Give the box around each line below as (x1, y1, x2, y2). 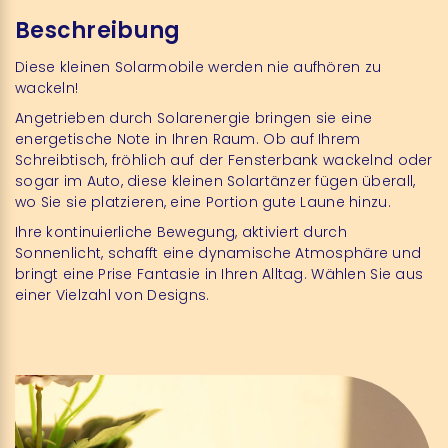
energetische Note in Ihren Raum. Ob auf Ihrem (15, 129, 361, 149)
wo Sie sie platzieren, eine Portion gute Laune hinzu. (15, 192, 391, 212)
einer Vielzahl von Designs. (15, 285, 210, 305)
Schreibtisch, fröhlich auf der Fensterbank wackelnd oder (15, 150, 433, 170)
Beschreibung (15, 15, 181, 46)
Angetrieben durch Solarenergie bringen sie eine (15, 108, 373, 128)
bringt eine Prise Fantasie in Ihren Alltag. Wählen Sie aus (15, 264, 424, 284)
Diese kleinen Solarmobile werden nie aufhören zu (15, 57, 382, 77)
